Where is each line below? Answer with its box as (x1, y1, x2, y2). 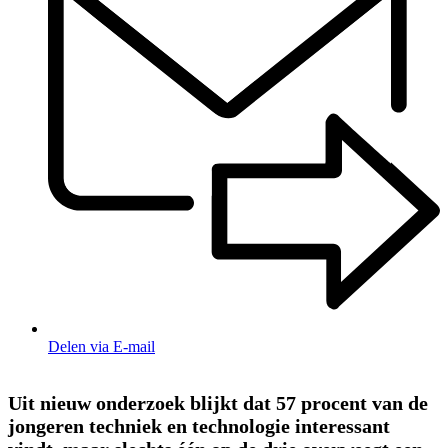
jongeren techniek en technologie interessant (8, 414, 390, 437)
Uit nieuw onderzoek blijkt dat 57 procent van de (8, 391, 428, 414)
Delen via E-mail (48, 337, 155, 355)
